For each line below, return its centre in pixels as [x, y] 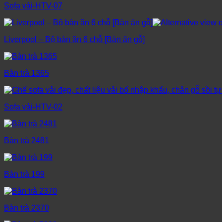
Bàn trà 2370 [27, 208]
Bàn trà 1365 [27, 73]
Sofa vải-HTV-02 [33, 107]
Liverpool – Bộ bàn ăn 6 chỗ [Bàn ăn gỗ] [74, 40]
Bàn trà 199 [24, 174]
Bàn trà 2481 [27, 141]
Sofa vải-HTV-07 [33, 6]
